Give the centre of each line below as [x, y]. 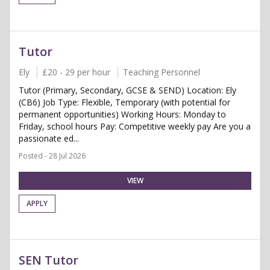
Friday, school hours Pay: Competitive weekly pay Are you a [135, 126]
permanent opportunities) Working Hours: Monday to [122, 114]
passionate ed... [49, 138]
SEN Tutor [49, 260]
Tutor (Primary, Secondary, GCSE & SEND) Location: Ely [127, 90]
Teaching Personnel [162, 72]
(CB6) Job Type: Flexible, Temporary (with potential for [124, 102]
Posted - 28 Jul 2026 [52, 156]
